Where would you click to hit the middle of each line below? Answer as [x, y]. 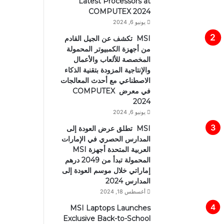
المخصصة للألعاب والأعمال [112, 60]
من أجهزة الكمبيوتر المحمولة [108, 49]
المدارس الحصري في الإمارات [106, 139]
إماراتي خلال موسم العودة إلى [106, 171]
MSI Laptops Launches [110, 208]
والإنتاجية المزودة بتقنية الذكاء [107, 70]
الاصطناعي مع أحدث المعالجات [105, 81]
